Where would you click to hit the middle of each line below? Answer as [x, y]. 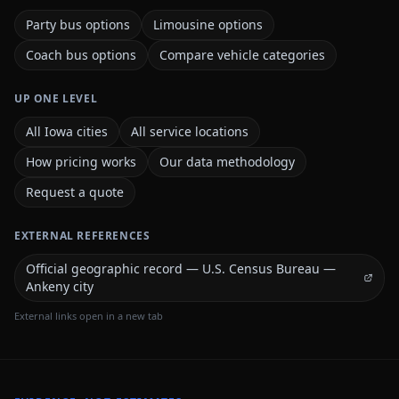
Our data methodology [227, 162]
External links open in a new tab [89, 316]
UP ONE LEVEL [56, 98]
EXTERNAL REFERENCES [82, 236]
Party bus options [78, 24]
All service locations [190, 131]
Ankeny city [60, 286]
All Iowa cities [67, 131]
